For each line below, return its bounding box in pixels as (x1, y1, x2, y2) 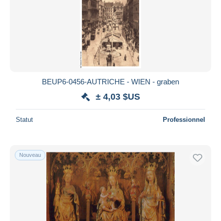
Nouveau (19, 151, 41, 158)
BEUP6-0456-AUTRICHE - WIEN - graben (42, 77, 179, 86)
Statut (16, 115, 33, 123)
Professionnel (163, 115, 205, 123)
